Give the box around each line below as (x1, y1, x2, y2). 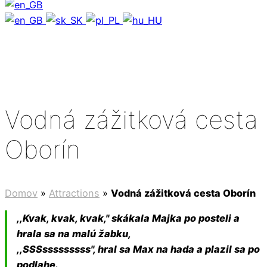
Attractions (49, 187, 100, 199)
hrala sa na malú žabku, (17, 227, 132, 240)
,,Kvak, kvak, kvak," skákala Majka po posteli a (17, 212, 240, 224)
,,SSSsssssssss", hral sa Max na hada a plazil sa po (17, 243, 260, 255)
